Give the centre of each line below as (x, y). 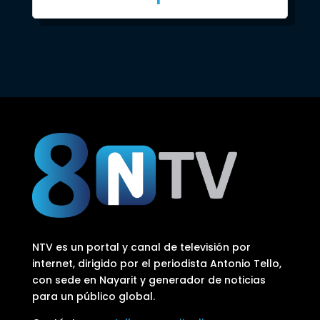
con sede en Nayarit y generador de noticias (149, 280)
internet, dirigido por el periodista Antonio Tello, (156, 263)
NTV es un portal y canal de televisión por (141, 247)
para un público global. (93, 296)
